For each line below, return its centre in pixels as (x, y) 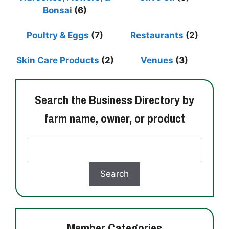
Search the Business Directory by (114, 100)
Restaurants (157, 36)
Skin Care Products (58, 61)
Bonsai (58, 10)
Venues (157, 61)
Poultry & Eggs (58, 36)
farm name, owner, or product (114, 118)
